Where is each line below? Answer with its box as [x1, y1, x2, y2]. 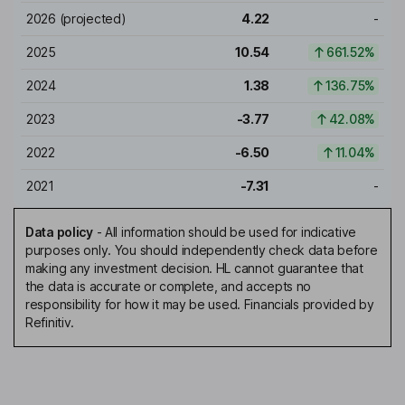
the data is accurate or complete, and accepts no [25, 278, 312, 295]
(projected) [55, 11, 127, 27]
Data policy [25, 224, 93, 240]
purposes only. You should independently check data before [25, 242, 378, 259]
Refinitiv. [25, 315, 75, 331]
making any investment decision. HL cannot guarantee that [25, 260, 363, 277]
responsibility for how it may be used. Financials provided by [25, 297, 374, 313]
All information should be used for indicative [104, 224, 357, 240]
